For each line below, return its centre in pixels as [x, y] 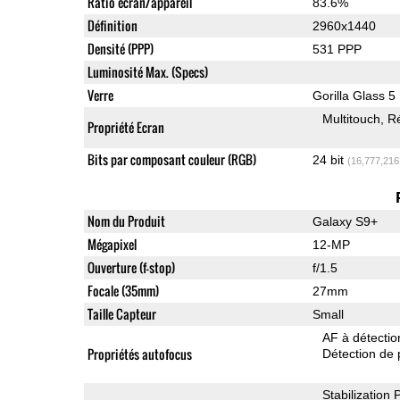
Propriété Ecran [125, 127]
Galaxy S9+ [345, 221]
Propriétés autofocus [139, 354]
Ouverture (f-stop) [131, 267]
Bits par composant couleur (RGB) [171, 159]
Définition [112, 25]
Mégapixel [112, 244]
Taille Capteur [121, 313]
